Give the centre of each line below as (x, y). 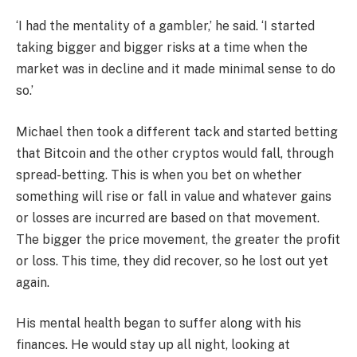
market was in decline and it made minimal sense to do (176, 69)
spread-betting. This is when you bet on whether (159, 175)
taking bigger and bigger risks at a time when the (162, 48)
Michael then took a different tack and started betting (177, 131)
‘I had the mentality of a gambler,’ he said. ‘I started (165, 26)
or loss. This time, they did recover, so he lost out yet (172, 261)
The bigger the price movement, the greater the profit (178, 239)
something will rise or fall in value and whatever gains (174, 196)
